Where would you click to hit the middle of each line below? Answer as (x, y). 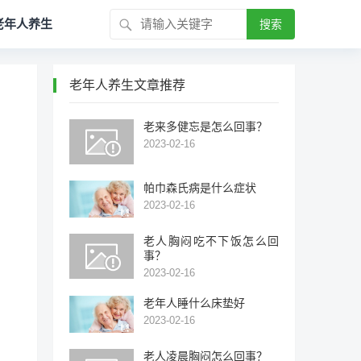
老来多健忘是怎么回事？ (205, 127)
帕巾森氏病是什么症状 (200, 188)
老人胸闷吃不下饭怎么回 (211, 241)
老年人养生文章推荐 (127, 85)
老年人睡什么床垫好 (194, 303)
